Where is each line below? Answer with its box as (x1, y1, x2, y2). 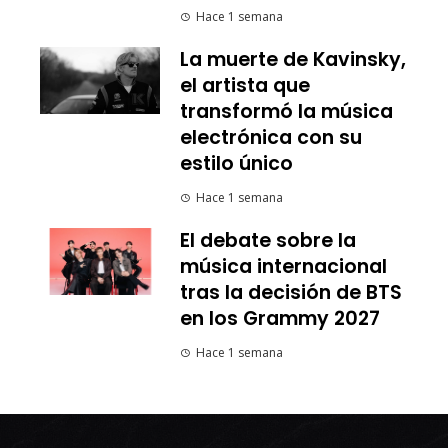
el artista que (180, 71, 310, 99)
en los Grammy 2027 (180, 304, 380, 332)
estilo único (180, 149, 293, 177)
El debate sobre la (180, 226, 356, 254)
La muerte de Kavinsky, (180, 45, 406, 73)
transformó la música (180, 97, 393, 125)
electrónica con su (180, 123, 362, 151)
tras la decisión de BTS (180, 278, 402, 306)
